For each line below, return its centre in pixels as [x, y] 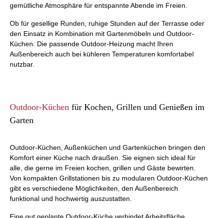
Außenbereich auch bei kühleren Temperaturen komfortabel [102, 54]
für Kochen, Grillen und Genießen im [137, 107]
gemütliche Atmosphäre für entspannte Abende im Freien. [99, 5]
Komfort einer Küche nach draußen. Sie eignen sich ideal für [103, 158]
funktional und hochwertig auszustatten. [71, 199]
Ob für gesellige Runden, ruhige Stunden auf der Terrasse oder [107, 23]
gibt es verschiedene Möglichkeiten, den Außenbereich [94, 188]
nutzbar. [22, 64]
